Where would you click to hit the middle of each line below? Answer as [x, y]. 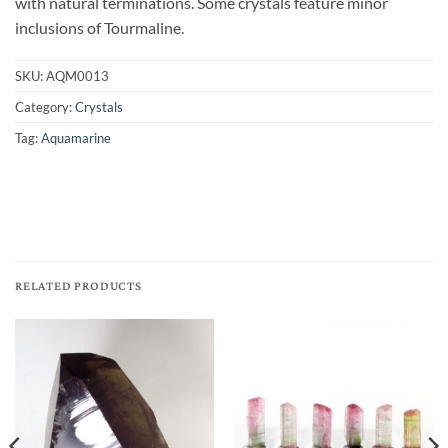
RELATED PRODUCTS [78, 287]
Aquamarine [76, 138]
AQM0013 [77, 76]
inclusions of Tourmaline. [99, 27]
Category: [45, 107]
